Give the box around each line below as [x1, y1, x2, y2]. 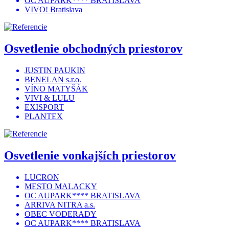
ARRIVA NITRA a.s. [25, 200, 95, 209]
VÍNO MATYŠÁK [25, 84, 88, 94]
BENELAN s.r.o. [25, 75, 81, 84]
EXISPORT [25, 103, 64, 112]
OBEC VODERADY [25, 210, 97, 218]
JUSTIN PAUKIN [25, 66, 85, 75]
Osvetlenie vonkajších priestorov [4, 149, 176, 163]
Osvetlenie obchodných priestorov [4, 42, 182, 56]
